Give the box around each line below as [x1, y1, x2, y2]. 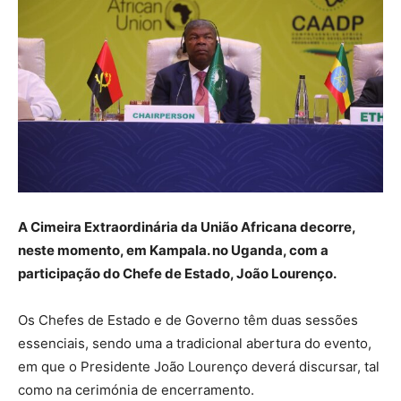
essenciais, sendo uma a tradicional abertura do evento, [18, 334, 371, 352]
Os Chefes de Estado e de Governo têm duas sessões [18, 311, 358, 328]
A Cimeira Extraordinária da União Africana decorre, [18, 218, 355, 235]
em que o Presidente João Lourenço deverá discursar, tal [18, 357, 380, 375]
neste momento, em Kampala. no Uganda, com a [18, 241, 328, 259]
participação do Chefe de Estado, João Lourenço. [18, 264, 337, 282]
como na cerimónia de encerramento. [18, 380, 254, 398]
